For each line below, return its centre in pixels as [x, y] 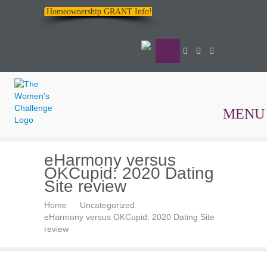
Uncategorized [107, 205]
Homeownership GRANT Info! [99, 12]
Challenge [58, 185]
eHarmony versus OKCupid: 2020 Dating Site [129, 217]
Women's [54, 165]
